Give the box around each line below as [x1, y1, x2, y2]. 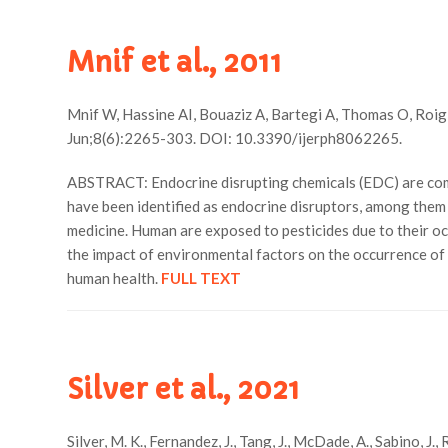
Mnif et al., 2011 [67, 45, 283, 80]
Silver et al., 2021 [67, 372, 301, 407]
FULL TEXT [161, 269, 242, 287]
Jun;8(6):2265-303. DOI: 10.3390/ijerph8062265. [67, 129, 403, 147]
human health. [67, 269, 162, 287]
